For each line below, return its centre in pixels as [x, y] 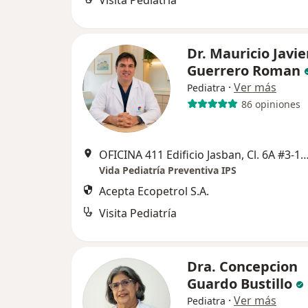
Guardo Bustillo [240, 284]
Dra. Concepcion [242, 266]
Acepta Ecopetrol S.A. [154, 191]
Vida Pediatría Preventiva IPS [168, 170]
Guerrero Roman [244, 70]
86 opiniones [271, 104]
